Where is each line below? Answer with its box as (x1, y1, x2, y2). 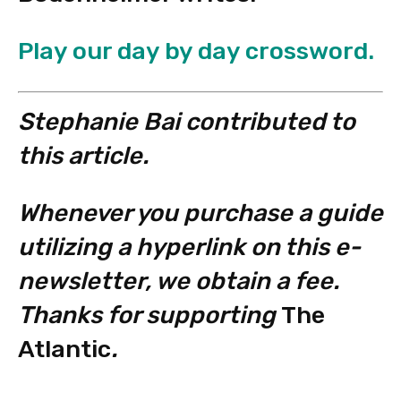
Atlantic (18, 335, 111, 364)
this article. (18, 141, 149, 171)
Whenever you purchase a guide (18, 199, 383, 228)
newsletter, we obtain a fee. (18, 267, 339, 296)
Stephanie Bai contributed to (18, 107, 355, 137)
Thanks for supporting (18, 301, 281, 330)
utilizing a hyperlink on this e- (18, 233, 361, 262)
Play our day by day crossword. (18, 36, 374, 65)
